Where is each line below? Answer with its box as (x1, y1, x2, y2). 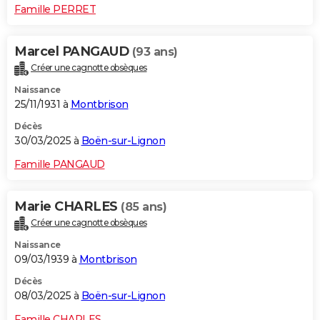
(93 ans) (131, 44, 178, 59)
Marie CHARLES (14, 198, 121, 214)
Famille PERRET (14, 2, 96, 16)
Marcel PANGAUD (14, 43, 132, 59)
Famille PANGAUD (14, 157, 105, 171)
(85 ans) (121, 199, 166, 214)
